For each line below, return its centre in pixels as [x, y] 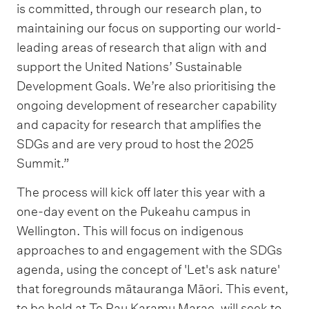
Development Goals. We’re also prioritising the [146, 86]
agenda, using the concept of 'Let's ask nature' [148, 269]
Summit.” [43, 163]
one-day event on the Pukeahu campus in [134, 211]
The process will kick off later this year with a [141, 192]
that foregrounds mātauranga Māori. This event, [152, 288]
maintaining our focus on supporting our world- [149, 28]
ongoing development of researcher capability [147, 106]
